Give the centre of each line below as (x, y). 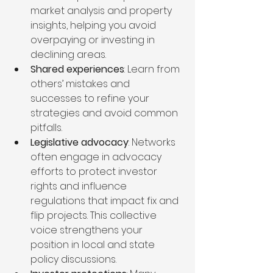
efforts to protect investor (95, 172)
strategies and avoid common (105, 113)
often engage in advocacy (97, 157)
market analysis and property (102, 11)
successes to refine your (91, 99)
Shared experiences (77, 69)
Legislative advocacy (80, 143)
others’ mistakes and (81, 84)
